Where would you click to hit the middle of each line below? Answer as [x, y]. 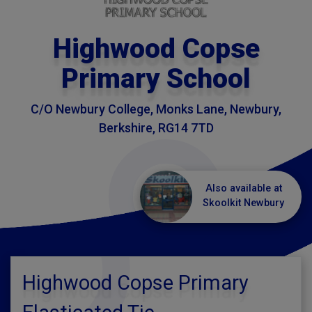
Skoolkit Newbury [243, 203]
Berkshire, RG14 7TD [156, 128]
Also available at [243, 188]
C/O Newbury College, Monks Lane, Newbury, [156, 109]
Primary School [156, 79]
